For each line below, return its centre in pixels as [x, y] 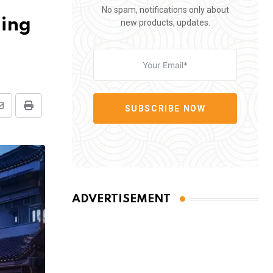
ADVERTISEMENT [121, 199]
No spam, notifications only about [165, 10]
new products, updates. [165, 23]
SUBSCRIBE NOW [165, 108]
